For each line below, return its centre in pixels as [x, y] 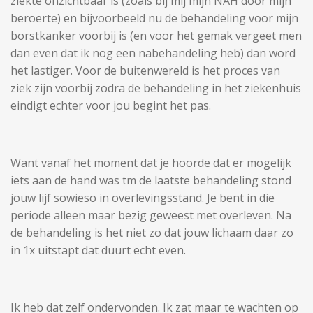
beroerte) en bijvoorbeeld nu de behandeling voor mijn [154, 18]
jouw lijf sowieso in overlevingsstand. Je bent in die [143, 197]
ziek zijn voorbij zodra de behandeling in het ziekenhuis [156, 88]
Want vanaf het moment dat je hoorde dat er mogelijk [151, 162]
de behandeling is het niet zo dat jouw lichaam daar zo [152, 232]
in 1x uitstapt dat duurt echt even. [98, 250]
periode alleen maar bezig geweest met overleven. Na [151, 215]
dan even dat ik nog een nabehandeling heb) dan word [153, 53]
